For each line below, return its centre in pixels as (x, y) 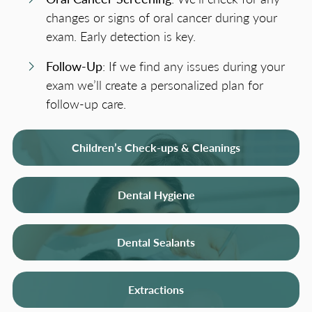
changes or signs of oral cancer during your (162, 17)
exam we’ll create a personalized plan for (155, 85)
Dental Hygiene (156, 195)
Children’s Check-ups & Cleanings (156, 148)
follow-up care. (86, 104)
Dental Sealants (156, 242)
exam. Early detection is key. (121, 36)
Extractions (156, 290)
